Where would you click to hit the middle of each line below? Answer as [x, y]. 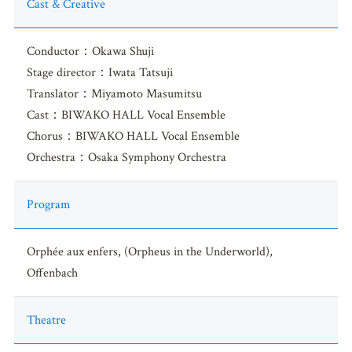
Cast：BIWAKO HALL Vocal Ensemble [126, 115]
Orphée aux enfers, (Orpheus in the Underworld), [149, 252]
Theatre [46, 321]
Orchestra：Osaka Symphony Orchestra [126, 158]
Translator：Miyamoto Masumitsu [114, 94]
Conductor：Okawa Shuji [90, 52]
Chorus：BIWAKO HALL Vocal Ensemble [133, 137]
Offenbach [52, 273]
